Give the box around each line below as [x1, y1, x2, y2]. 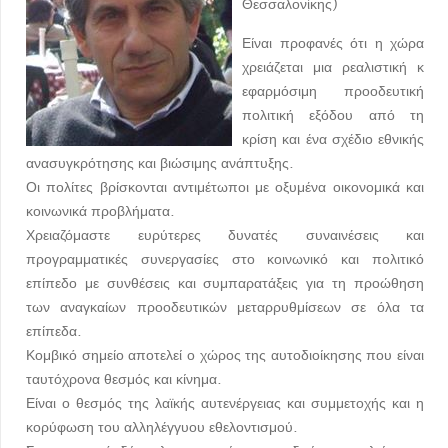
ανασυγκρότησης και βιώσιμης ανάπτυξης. [26, 154, 294, 173]
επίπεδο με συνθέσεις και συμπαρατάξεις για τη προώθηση [26, 274, 424, 293]
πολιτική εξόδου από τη [242, 106, 424, 125]
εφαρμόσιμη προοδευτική [242, 82, 424, 101]
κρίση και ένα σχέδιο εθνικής [242, 130, 424, 149]
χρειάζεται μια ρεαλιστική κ [242, 58, 424, 77]
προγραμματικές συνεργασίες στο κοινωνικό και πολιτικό [26, 250, 424, 269]
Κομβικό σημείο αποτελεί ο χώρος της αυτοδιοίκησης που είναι [26, 346, 424, 365]
